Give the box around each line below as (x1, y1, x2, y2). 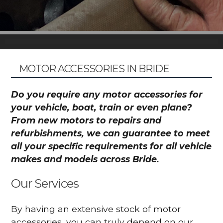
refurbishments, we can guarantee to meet (11, 127, 211, 138)
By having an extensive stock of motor (11, 203, 181, 214)
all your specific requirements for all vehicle (11, 140, 212, 151)
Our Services (11, 176, 79, 191)
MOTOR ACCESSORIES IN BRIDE (18, 63, 169, 75)
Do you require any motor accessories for (11, 89, 203, 100)
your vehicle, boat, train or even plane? (11, 102, 192, 112)
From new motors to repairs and (11, 114, 162, 125)
